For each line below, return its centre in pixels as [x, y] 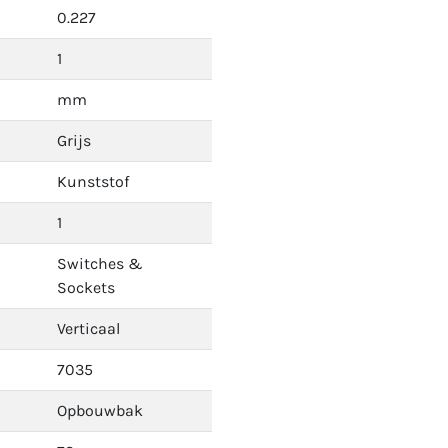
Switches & [100, 263]
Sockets [86, 287]
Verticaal [88, 328]
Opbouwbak [100, 410]
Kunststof [93, 181]
